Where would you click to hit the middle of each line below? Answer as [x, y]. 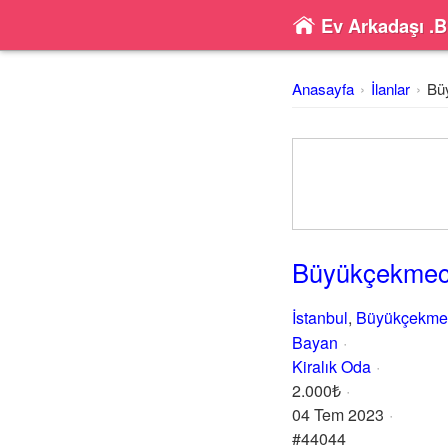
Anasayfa [323, 88]
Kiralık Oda [331, 366]
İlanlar [390, 88]
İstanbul [320, 317]
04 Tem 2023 [338, 414]
